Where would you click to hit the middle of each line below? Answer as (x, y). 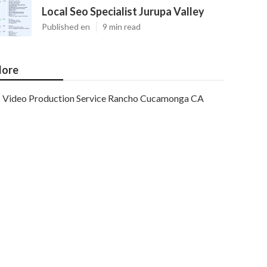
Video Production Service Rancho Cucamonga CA (103, 98)
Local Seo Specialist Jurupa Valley (123, 11)
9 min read (122, 27)
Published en (66, 27)
